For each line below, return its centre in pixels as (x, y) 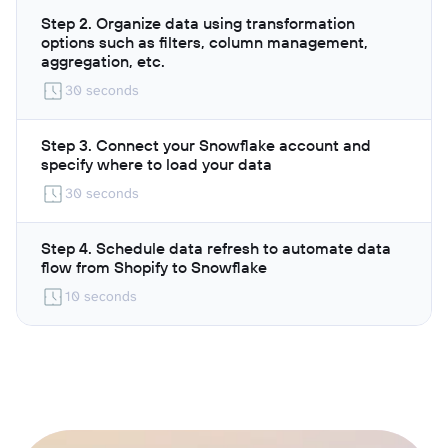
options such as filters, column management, (204, 41)
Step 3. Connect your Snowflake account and (206, 144)
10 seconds (101, 295)
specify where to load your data (156, 163)
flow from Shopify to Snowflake (154, 266)
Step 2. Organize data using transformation (198, 22)
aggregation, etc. (103, 60)
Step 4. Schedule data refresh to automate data (216, 247)
